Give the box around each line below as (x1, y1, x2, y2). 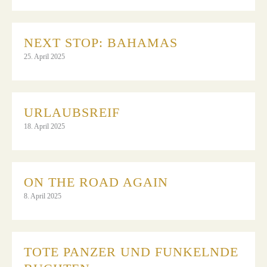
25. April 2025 (24, 52, 65, 61)
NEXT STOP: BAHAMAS (24, 35, 178, 50)
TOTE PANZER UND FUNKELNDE (24, 244, 238, 259)
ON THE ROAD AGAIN (24, 174, 168, 190)
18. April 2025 (24, 122, 65, 131)
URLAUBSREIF (24, 104, 120, 120)
